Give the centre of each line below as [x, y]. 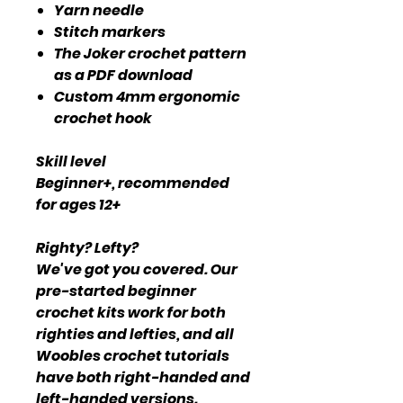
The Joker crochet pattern [150, 53]
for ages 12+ [78, 204]
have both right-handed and [143, 377]
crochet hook [103, 118]
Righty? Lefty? [87, 247]
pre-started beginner [116, 291]
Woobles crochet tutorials [133, 355]
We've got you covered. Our [137, 269]
